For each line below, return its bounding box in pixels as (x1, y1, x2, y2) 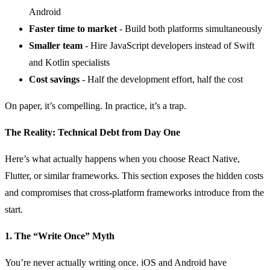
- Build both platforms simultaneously (117, 23, 262, 34)
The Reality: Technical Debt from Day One (5, 127, 180, 137)
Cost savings (29, 74, 80, 84)
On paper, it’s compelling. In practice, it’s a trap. (5, 100, 186, 111)
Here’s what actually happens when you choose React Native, (5, 153, 240, 164)
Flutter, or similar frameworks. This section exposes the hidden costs (5, 170, 263, 181)
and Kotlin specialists (29, 57, 110, 67)
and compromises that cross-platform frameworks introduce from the (5, 187, 264, 198)
